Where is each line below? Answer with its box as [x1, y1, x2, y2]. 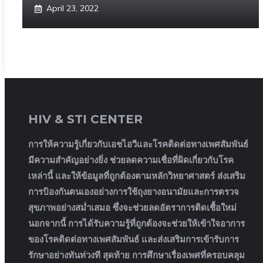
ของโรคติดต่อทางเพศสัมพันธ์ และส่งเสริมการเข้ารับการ [28, 234, 239, 245]
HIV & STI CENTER [28, 112, 143, 126]
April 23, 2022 [46, 3, 99, 14]
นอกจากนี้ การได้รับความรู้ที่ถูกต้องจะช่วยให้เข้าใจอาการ [28, 218, 245, 230]
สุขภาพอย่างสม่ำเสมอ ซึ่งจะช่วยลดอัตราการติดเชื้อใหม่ [28, 202, 237, 214]
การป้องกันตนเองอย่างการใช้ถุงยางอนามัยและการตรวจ [28, 186, 239, 198]
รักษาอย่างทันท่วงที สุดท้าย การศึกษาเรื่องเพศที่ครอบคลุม [28, 249, 245, 261]
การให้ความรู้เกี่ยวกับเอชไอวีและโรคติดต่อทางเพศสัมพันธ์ [28, 139, 248, 150]
